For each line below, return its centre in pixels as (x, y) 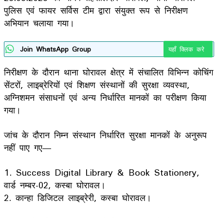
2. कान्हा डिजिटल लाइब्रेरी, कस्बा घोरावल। (78, 197)
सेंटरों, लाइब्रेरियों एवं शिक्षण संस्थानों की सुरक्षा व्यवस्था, (97, 84)
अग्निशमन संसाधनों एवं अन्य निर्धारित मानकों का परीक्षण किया (105, 97)
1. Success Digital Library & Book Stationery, (101, 172)
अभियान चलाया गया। (39, 23)
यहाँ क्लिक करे (188, 49)
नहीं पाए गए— (27, 147)
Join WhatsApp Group (55, 49)
